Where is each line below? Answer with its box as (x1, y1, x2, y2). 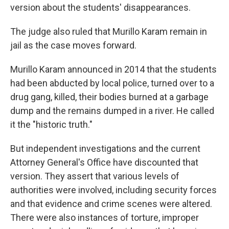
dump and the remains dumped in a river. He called (10, 105, 214, 116)
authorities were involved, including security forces (10, 185, 217, 195)
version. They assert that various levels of (10, 171, 179, 181)
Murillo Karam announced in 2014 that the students (10, 64, 217, 75)
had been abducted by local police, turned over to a (10, 78, 214, 88)
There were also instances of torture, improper (10, 212, 199, 223)
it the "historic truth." (10, 119, 93, 130)
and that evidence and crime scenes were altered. (10, 198, 212, 209)
